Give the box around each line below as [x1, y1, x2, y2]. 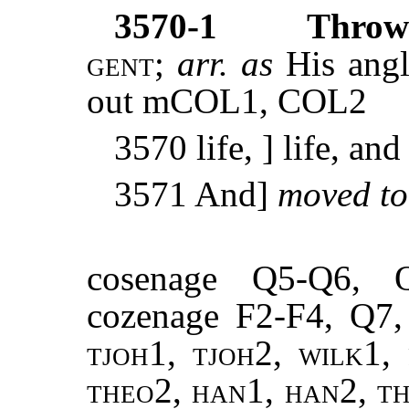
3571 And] [114, 174, 278, 215]
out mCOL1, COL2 [87, 81, 367, 121]
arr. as [177, 44, 287, 84]
